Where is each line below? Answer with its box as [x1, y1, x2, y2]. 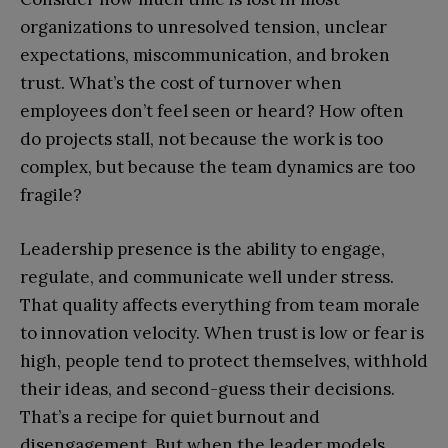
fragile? [20, 183, 86, 206]
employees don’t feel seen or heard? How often [20, 99, 404, 122]
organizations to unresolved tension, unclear [20, 15, 387, 38]
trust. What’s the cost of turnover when [20, 71, 342, 94]
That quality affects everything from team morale [20, 293, 420, 316]
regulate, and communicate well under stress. [20, 265, 394, 288]
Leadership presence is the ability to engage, [20, 237, 385, 260]
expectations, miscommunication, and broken [20, 43, 390, 66]
